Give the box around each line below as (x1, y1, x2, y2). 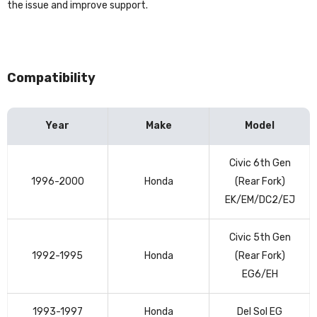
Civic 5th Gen (229, 231, 291, 243)
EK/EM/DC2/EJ (224, 193, 295, 206)
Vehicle (6, 146, 39, 159)
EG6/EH (241, 267, 278, 280)
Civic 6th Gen (229, 156, 291, 169)
